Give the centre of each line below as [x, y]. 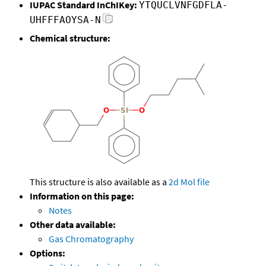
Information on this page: [82, 196]
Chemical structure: [70, 38]
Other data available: [73, 225]
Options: [47, 253]
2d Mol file [189, 182]
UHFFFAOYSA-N [65, 20]
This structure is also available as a [99, 182]
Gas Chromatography [91, 239]
